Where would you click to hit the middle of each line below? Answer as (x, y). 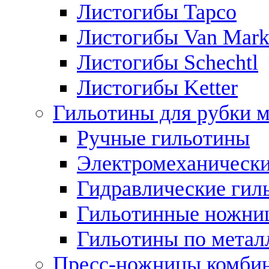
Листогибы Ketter (157, 87)
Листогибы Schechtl (168, 62)
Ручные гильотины (163, 138)
